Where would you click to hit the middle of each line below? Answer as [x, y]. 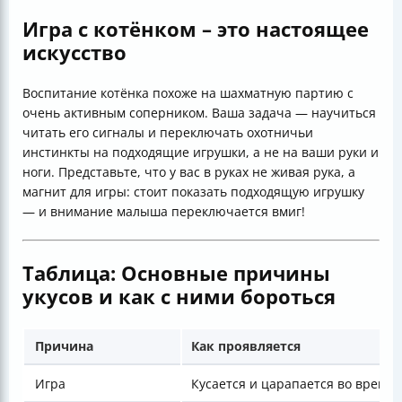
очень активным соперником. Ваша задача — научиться [199, 112]
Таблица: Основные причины [176, 272]
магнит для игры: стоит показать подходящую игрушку [193, 191]
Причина [64, 345]
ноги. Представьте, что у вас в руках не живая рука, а [189, 171]
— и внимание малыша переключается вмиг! [164, 211]
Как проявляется [246, 345]
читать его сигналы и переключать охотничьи [168, 132]
